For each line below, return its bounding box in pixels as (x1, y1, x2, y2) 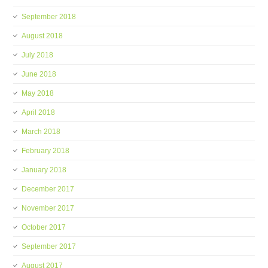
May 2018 (22, 89, 54, 98)
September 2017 (22, 242, 77, 251)
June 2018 (22, 70, 57, 78)
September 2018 (22, 13, 77, 21)
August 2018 (22, 32, 63, 40)
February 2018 (22, 147, 70, 155)
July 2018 (22, 51, 54, 59)
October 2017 (22, 223, 66, 232)
